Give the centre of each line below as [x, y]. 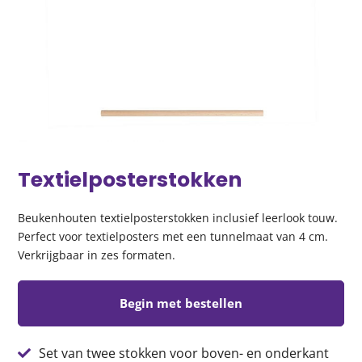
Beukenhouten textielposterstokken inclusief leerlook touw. [178, 217]
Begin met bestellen [181, 303]
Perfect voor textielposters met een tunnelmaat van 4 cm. [173, 236]
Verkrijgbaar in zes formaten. [97, 255]
